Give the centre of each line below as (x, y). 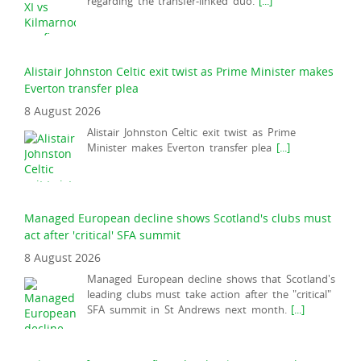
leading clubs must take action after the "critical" (210, 293)
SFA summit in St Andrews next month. (189, 309)
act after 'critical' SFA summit (102, 234)
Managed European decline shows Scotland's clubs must (178, 217)
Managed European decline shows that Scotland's (211, 278)
